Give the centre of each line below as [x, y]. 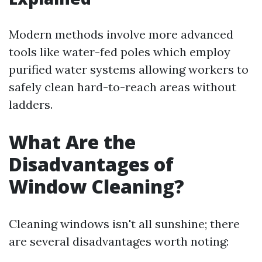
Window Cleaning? [96, 187]
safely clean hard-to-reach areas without [123, 87]
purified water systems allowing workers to [129, 70]
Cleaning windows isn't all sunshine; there [124, 224]
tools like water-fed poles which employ [120, 52]
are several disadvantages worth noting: [119, 242]
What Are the [72, 142]
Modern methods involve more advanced [121, 35]
